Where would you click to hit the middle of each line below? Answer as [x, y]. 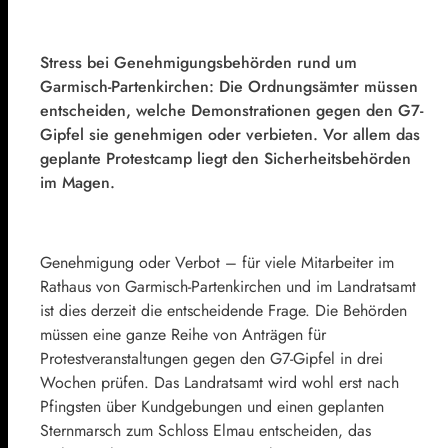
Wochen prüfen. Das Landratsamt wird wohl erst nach [219, 382]
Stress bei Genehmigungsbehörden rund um [198, 62]
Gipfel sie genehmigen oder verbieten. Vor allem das [230, 134]
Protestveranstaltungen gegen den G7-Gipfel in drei [211, 358]
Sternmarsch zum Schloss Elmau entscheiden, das [205, 430]
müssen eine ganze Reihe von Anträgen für [183, 334]
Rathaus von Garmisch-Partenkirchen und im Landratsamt [228, 286]
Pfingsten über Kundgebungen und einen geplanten [212, 406]
